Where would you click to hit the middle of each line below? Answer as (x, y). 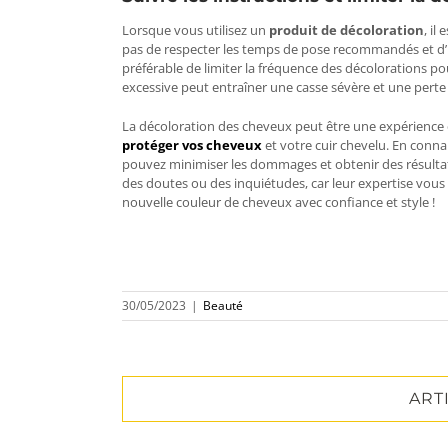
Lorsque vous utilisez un (195, 30)
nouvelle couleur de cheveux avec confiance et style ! (278, 202)
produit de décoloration (346, 30)
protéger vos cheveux (192, 145)
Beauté (223, 306)
